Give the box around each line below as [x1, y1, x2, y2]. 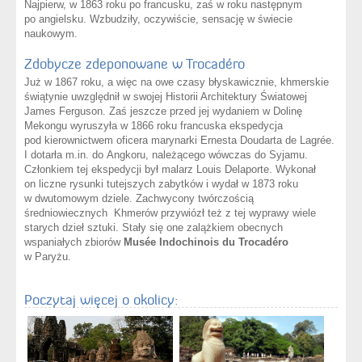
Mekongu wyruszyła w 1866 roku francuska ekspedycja [24, 120, 283, 133]
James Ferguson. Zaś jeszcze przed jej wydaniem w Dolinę [24, 105, 302, 118]
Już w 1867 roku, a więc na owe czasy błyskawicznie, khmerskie [24, 76, 329, 89]
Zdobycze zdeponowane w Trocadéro [24, 55, 245, 74]
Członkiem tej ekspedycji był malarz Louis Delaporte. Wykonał [24, 163, 316, 176]
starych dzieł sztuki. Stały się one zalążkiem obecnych [24, 221, 283, 234]
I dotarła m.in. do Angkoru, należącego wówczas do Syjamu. [24, 149, 308, 162]
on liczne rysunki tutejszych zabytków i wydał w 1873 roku [24, 178, 298, 191]
